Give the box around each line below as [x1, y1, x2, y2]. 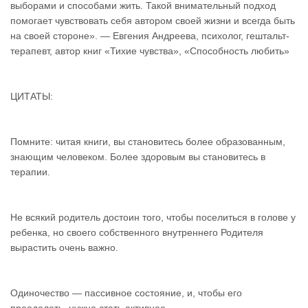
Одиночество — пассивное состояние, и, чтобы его [10, 287, 242, 298]
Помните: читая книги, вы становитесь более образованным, [10, 136, 285, 147]
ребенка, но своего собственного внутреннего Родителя [10, 227, 263, 238]
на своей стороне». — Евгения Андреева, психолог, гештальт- [10, 30, 289, 41]
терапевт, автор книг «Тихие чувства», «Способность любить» [10, 45, 289, 56]
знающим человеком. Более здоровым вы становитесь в [10, 151, 265, 162]
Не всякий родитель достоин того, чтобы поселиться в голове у [10, 212, 296, 223]
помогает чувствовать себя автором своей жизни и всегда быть [10, 15, 295, 26]
